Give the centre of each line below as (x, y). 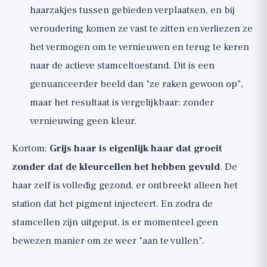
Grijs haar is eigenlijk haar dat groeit (136, 148)
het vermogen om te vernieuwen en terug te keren (139, 47)
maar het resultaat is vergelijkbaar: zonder (122, 103)
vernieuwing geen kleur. (83, 121)
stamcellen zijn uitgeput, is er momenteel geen (115, 222)
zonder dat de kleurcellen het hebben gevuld (116, 167)
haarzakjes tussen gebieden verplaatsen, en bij (132, 10)
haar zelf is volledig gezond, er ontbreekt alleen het (125, 185)
